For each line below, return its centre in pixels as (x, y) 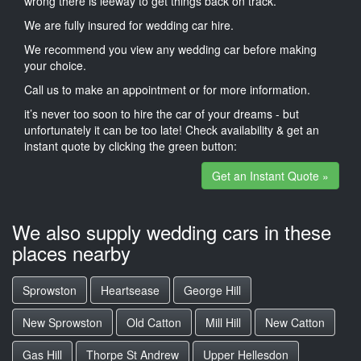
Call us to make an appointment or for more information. (167, 89)
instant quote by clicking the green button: (131, 145)
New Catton (295, 322)
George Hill (212, 290)
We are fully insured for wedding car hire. (129, 25)
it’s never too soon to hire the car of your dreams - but (162, 113)
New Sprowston (62, 322)
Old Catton (154, 322)
